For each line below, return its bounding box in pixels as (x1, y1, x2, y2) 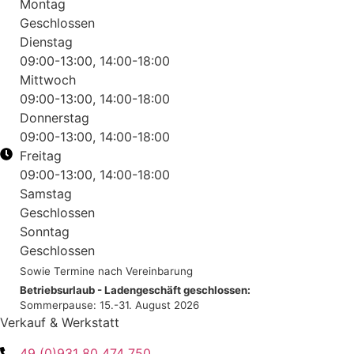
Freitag (20, 148, 62, 164)
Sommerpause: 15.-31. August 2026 (20, 299, 199, 312)
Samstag (20, 186, 72, 202)
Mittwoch (20, 72, 76, 88)
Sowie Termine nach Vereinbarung (20, 265, 193, 278)
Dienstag (20, 34, 73, 51)
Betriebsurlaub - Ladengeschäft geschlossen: (20, 284, 250, 297)
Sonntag (20, 224, 70, 240)
